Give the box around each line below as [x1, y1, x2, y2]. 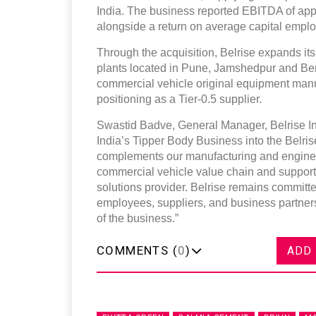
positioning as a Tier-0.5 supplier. [97, 93, 262, 105]
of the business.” [97, 212, 178, 224]
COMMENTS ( [97, 243, 178, 257]
